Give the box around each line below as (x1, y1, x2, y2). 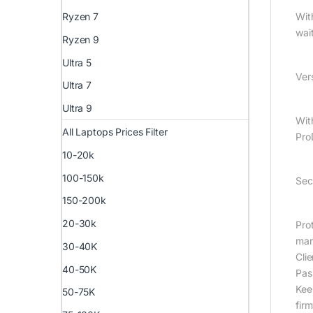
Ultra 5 (62, 56, 92, 68)
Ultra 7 (62, 79, 92, 92)
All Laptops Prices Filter (62, 126, 168, 138)
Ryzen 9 (62, 33, 100, 45)
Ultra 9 (62, 102, 93, 115)
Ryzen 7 (62, 10, 99, 23)
